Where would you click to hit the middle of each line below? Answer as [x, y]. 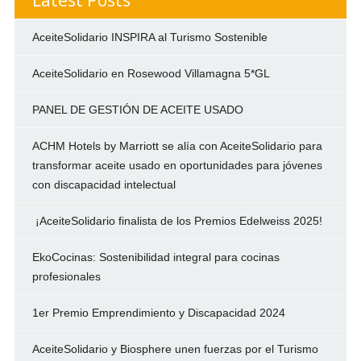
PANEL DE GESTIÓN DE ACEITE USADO [137, 109]
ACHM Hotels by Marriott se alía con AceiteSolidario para [177, 145]
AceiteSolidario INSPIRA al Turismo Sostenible [149, 37]
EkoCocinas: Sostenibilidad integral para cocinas [156, 257]
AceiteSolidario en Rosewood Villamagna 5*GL [151, 73]
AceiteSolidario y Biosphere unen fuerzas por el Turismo [175, 349]
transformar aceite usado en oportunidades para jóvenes [177, 165]
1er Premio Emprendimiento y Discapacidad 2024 [158, 312]
